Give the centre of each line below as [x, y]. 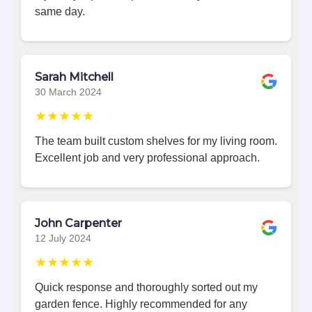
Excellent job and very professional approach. [147, 157]
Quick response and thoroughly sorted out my [146, 287]
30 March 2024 [68, 92]
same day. [60, 11]
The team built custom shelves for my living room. [156, 141]
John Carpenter [78, 223]
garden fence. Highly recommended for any [141, 304]
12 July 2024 [63, 238]
